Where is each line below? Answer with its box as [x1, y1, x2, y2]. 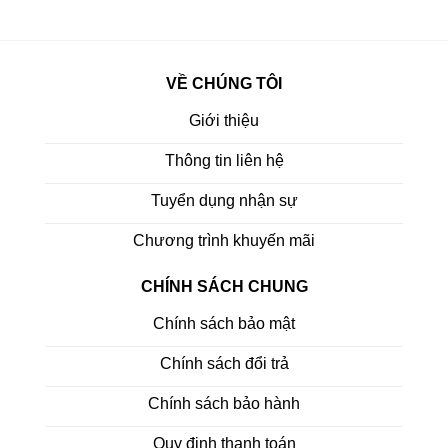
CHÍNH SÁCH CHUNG [140, 277, 308, 295]
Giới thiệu [189, 112, 259, 130]
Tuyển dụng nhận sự [150, 192, 298, 210]
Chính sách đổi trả [159, 355, 289, 373]
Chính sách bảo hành [148, 395, 300, 413]
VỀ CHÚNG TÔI [166, 74, 282, 92]
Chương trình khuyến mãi [133, 232, 315, 250]
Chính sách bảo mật [153, 315, 295, 333]
